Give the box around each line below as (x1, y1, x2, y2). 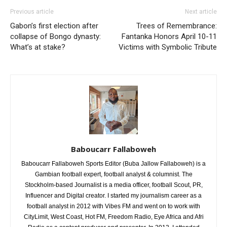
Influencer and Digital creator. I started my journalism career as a (25, 192, 202, 199)
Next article (185, 8, 217, 15)
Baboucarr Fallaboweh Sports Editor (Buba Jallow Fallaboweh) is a (21, 160, 206, 167)
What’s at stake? (10, 43, 65, 52)
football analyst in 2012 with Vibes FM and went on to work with (27, 203, 200, 210)
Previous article (10, 8, 54, 15)
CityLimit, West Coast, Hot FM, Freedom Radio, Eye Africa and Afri (23, 213, 204, 220)
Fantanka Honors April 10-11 (122, 32, 217, 41)
